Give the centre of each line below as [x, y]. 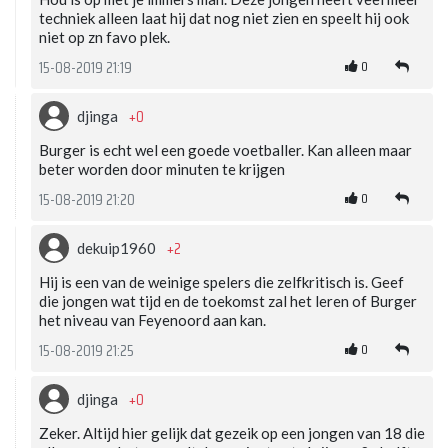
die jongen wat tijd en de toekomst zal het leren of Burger [228, 300]
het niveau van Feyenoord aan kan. [152, 319]
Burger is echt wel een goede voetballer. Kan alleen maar [225, 149]
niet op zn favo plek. [104, 36]
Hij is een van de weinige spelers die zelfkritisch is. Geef [221, 281]
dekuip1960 [118, 247]
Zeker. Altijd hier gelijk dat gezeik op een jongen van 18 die [232, 432]
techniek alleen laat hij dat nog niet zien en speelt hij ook [224, 17]
